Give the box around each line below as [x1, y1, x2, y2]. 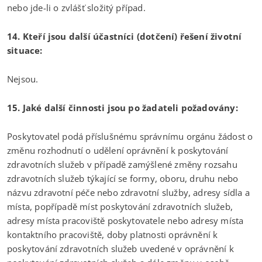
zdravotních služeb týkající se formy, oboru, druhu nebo [7, 172, 239, 184]
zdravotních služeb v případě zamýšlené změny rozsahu [7, 158, 237, 170]
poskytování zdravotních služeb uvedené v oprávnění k [7, 242, 234, 254]
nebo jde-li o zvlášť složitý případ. [7, 1, 146, 13]
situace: [7, 44, 43, 56]
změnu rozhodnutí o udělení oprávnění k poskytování [7, 144, 229, 156]
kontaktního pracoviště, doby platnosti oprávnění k [7, 228, 218, 240]
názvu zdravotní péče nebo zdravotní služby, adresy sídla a [7, 186, 250, 198]
